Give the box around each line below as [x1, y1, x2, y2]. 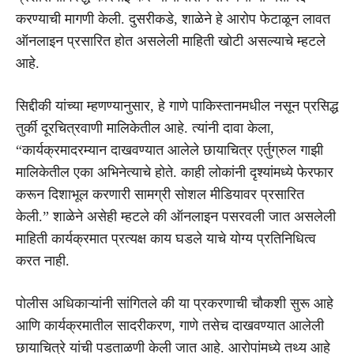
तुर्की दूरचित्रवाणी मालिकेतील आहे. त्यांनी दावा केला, [16, 119, 274, 136]
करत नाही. [16, 252, 70, 269]
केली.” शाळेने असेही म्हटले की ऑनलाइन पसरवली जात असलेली [16, 208, 336, 224]
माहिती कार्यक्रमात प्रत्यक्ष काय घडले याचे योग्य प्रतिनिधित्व [16, 230, 316, 247]
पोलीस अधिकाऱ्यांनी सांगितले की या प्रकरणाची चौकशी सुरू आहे [16, 295, 333, 311]
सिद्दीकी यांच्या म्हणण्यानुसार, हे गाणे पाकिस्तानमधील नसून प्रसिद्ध [16, 97, 338, 114]
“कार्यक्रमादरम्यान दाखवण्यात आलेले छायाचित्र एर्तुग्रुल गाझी [16, 141, 323, 158]
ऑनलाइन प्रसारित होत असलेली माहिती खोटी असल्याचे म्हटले [16, 32, 326, 49]
